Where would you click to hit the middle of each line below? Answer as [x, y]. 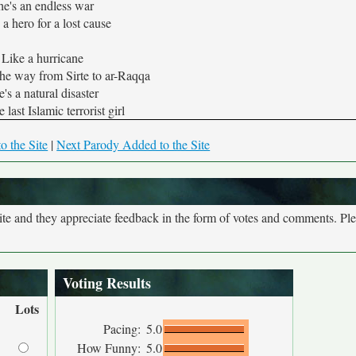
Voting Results [107, 283]
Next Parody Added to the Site [133, 144]
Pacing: [124, 329]
